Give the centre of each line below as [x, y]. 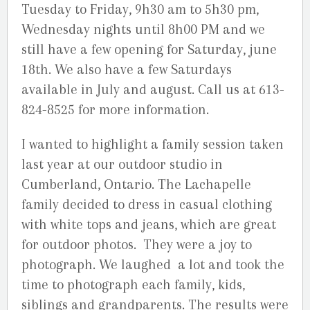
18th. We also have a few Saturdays [127, 70]
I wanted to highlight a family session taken [153, 145]
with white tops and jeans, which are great [149, 225]
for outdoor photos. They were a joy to [137, 245]
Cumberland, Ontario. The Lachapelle [136, 185]
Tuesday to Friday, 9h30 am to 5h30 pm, [140, 10]
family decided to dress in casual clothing [147, 205]
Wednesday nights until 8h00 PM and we [143, 30]
